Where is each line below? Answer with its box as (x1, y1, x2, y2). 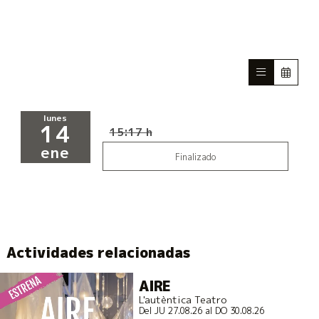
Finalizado (174, 150, 216, 163)
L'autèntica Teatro (138, 292, 226, 306)
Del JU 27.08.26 (138, 304, 202, 317)
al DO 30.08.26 (202, 304, 264, 317)
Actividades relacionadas (6, 243, 191, 263)
